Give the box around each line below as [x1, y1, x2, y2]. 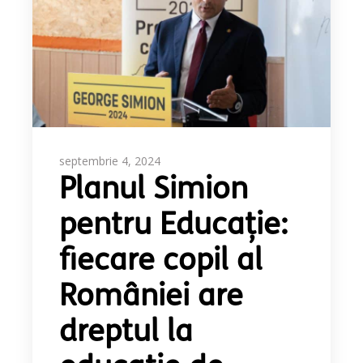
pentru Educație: [59, 210, 288, 242]
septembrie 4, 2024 [59, 152, 161, 169]
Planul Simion [59, 174, 249, 207]
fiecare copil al [59, 246, 263, 278]
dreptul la [59, 317, 194, 349]
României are [59, 281, 244, 314]
